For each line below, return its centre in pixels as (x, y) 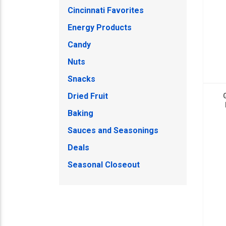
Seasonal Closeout (104, 165)
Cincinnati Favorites (106, 10)
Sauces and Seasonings (113, 130)
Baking (80, 113)
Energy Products (100, 27)
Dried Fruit (88, 96)
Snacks (81, 79)
